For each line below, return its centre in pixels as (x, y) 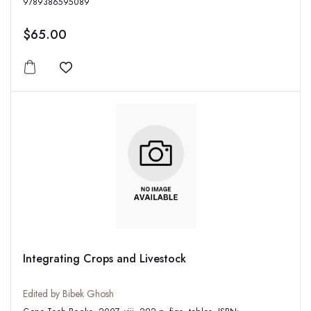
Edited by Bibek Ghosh (68, 294)
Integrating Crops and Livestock (104, 259)
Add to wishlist (103, 76)
